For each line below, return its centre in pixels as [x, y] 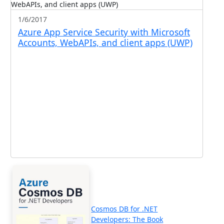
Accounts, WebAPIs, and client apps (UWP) [105, 42]
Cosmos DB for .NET [124, 208]
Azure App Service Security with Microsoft [104, 32]
